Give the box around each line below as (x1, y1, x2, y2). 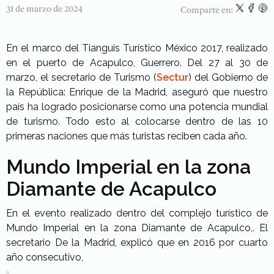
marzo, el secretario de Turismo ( (6, 71, 157, 83)
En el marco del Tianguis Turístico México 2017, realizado (6, 42, 268, 54)
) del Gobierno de (188, 71, 268, 83)
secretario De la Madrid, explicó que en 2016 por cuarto (6, 236, 268, 248)
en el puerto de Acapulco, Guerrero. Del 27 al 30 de (6, 56, 268, 68)
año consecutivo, (6, 251, 83, 263)
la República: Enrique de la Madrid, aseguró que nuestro (6, 86, 268, 98)
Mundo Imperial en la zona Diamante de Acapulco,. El (6, 221, 268, 234)
